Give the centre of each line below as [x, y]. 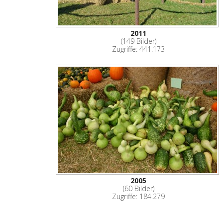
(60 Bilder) [138, 188]
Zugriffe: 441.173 [139, 49]
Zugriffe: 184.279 [139, 196]
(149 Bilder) [138, 41]
